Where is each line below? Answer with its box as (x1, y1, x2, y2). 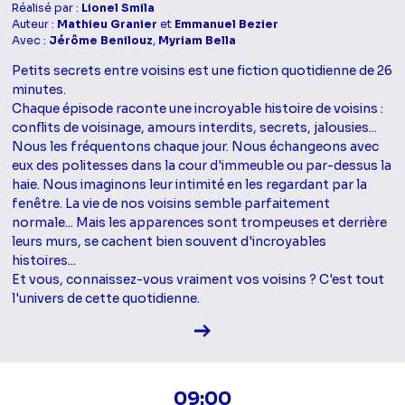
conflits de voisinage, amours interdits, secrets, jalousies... (12, 119, 378, 137)
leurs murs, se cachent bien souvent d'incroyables (12, 233, 327, 250)
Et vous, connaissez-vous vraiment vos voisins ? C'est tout (12, 271, 385, 288)
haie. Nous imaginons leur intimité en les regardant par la (12, 176, 368, 193)
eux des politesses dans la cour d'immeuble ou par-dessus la (12, 157, 392, 174)
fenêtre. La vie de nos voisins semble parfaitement (12, 195, 331, 212)
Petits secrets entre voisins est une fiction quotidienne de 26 (12, 62, 393, 80)
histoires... (12, 252, 77, 269)
